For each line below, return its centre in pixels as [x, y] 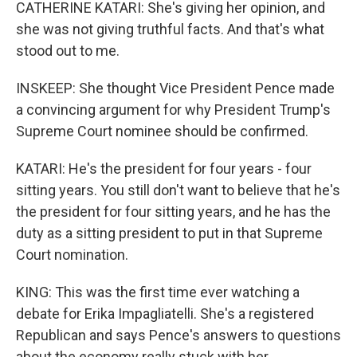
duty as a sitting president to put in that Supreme [169, 233]
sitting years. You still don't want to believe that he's [178, 190]
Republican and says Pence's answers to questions [178, 335]
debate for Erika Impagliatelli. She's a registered [165, 314]
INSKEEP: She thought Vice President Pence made [175, 88]
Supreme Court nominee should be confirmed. [162, 131]
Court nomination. [72, 255]
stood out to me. [68, 51]
